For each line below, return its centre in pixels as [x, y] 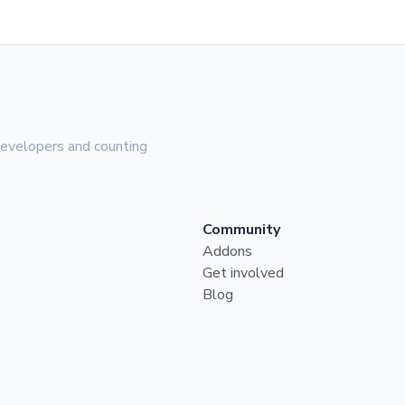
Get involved [243, 273]
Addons [227, 251]
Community [241, 230]
